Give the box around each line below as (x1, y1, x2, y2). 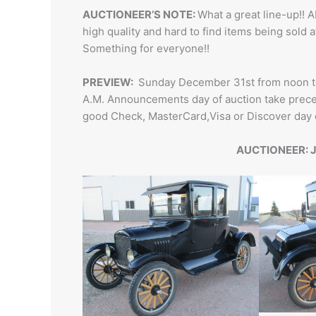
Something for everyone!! (83, 42, 209, 55)
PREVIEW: (83, 75, 135, 89)
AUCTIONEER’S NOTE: (83, 8, 197, 21)
